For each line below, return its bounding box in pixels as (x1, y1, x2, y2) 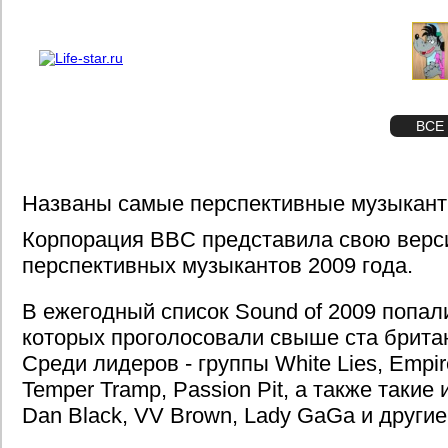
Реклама (200, 10, 244, 22)
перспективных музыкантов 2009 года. (22, 253, 413, 278)
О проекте (139, 10, 191, 22)
